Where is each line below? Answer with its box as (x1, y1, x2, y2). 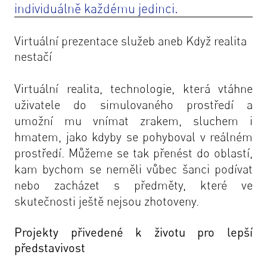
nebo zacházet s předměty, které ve (14, 178, 253, 193)
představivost (14, 240, 85, 255)
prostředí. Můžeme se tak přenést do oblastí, (14, 145, 253, 160)
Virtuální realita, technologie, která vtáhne (14, 81, 253, 96)
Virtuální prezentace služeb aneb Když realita (14, 33, 247, 48)
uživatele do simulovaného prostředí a (14, 97, 253, 112)
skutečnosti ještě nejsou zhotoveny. (14, 194, 199, 209)
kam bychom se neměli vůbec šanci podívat (14, 162, 253, 176)
